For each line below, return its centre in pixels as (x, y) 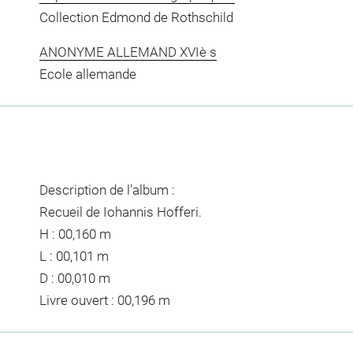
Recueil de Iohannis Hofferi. (120, 212)
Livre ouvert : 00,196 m (104, 300)
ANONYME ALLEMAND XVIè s (128, 52)
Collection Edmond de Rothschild (136, 17)
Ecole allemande (87, 74)
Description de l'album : (107, 190)
